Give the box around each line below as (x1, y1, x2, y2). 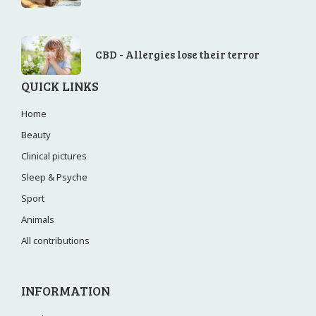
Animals (21, 212, 54, 226)
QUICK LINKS (21, 77, 99, 95)
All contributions (21, 233, 90, 247)
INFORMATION (21, 281, 110, 299)
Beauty (21, 128, 51, 141)
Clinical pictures (21, 149, 87, 162)
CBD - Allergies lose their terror (95, 47, 260, 61)
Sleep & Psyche (21, 170, 87, 183)
